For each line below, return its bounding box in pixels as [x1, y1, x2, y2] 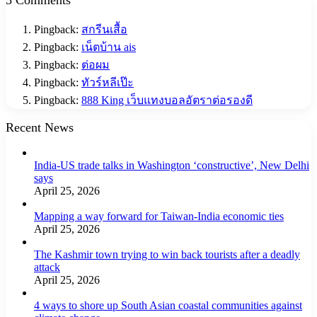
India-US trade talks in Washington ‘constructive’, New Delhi [34, 158, 309, 171]
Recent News [6, 120, 74, 134]
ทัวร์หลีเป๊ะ [81, 76, 134, 88]
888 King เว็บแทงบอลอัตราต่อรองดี [81, 93, 253, 106]
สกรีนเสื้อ [81, 23, 127, 35]
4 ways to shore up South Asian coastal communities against [34, 299, 302, 311]
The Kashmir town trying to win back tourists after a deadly [34, 248, 300, 260]
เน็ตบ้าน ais [81, 40, 136, 53]
